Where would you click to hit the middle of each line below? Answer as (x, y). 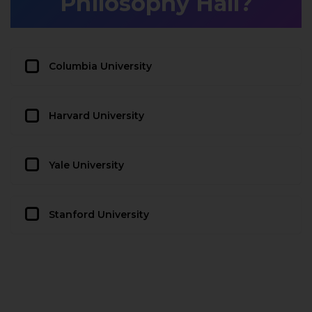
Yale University (86, 165)
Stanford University (99, 214)
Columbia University (100, 67)
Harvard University (96, 116)
